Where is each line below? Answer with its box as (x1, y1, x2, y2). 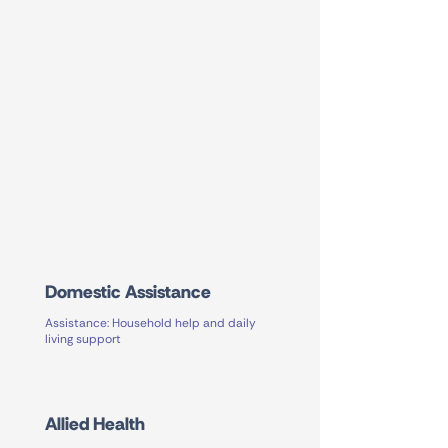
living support (45, 331, 121, 347)
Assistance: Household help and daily (45, 315, 256, 331)
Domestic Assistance (45, 280, 211, 304)
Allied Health (45, 412, 145, 436)
